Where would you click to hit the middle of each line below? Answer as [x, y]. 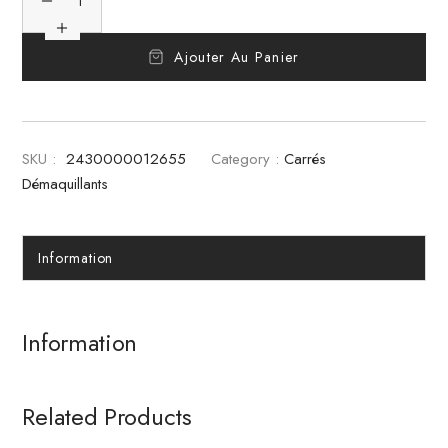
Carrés [305, 159]
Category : [245, 159]
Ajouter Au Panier [237, 57]
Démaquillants [65, 184]
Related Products [107, 417]
